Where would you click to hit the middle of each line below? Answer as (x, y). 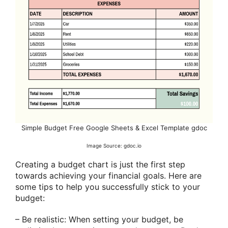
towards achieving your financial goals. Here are (108, 176)
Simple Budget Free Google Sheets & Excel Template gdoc (114, 128)
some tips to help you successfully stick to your (108, 187)
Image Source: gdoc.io (114, 146)
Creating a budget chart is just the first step (100, 165)
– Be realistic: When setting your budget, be (99, 219)
